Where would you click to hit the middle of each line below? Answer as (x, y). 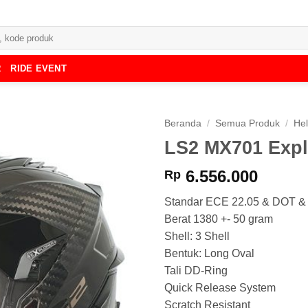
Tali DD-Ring (196, 271)
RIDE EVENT (38, 68)
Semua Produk (248, 123)
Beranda (183, 123)
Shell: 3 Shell (197, 236)
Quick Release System (220, 288)
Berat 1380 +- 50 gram (219, 219)
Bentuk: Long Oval (209, 254)
